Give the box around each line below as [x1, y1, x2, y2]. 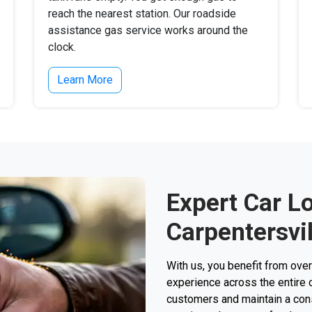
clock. [48, 40, 76, 54]
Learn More [57, 73, 113, 86]
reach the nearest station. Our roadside [48, 7, 236, 20]
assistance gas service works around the [48, 24, 248, 37]
